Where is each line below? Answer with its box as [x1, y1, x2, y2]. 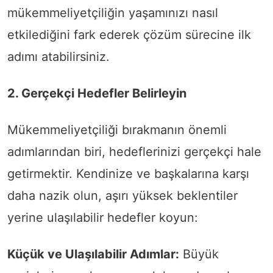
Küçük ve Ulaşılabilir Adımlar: [7, 247, 179, 262]
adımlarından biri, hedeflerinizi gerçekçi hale [7, 144, 261, 160]
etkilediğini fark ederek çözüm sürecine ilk [7, 27, 251, 43]
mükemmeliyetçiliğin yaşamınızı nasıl [7, 5, 218, 21]
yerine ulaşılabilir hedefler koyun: [7, 210, 198, 225]
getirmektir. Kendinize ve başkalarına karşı [7, 166, 249, 182]
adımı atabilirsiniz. [7, 49, 110, 65]
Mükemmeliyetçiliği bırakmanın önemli [7, 122, 227, 138]
